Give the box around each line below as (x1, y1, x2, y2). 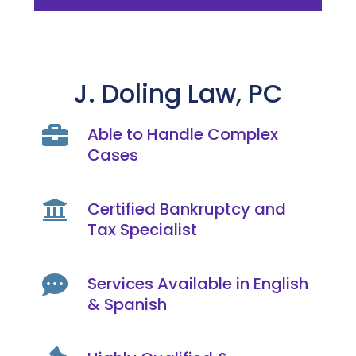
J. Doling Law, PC (73, 75, 283, 111)
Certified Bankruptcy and (87, 198, 286, 220)
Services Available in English (87, 273, 308, 295)
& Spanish (87, 293, 167, 315)
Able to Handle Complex (87, 123, 278, 145)
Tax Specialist (87, 219, 197, 241)
